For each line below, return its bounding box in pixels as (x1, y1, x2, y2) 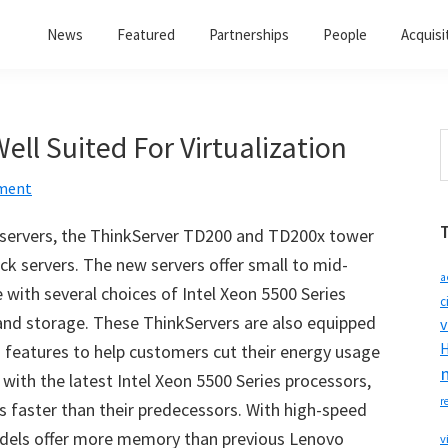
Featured (117, 25, 175, 44)
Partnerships (209, 25, 289, 44)
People (323, 25, 367, 44)
